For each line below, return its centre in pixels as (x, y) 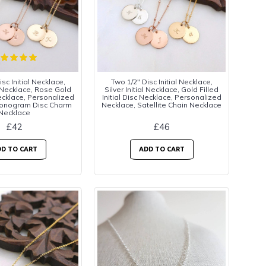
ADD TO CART (161, 149)
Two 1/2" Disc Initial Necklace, (161, 82)
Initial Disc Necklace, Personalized (161, 97)
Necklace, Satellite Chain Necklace (161, 105)
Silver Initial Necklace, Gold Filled (161, 89)
